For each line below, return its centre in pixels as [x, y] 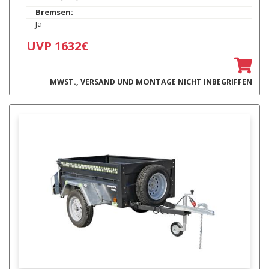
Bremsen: [54, 12]
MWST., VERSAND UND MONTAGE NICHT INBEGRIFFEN [151, 82]
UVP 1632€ [57, 46]
